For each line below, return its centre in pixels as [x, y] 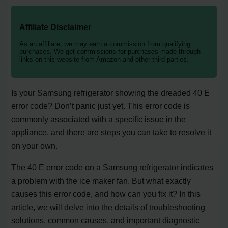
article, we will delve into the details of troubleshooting [108, 207]
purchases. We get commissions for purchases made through [110, 52]
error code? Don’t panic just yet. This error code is [101, 106]
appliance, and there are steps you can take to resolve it [111, 133]
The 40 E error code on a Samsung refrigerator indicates [112, 167]
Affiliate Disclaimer [55, 27]
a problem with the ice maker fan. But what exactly [101, 180]
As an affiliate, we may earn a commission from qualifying [105, 44]
